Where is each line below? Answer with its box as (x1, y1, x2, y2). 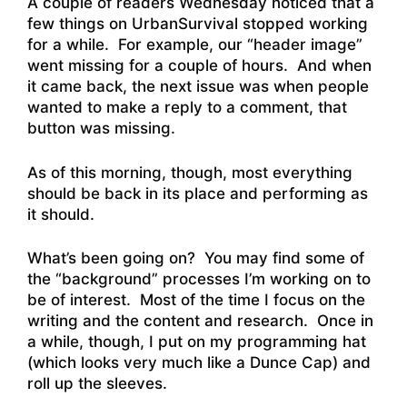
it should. (27, 204, 94, 223)
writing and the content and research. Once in (27, 312, 373, 331)
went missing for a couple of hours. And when (27, 56, 372, 75)
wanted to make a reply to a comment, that (27, 98, 347, 117)
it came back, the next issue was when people (27, 77, 369, 96)
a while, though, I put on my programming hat (27, 333, 366, 352)
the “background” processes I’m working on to (27, 270, 371, 289)
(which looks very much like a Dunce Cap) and (27, 353, 371, 372)
